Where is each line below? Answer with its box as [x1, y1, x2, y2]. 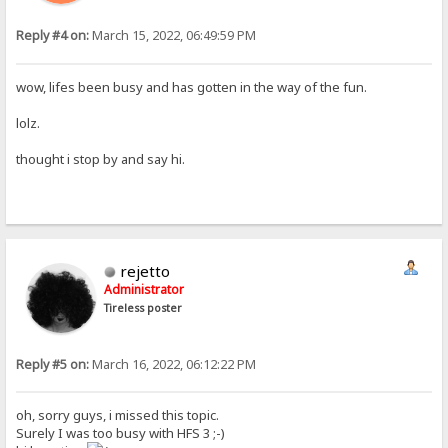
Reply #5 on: [16, 355, 90, 373]
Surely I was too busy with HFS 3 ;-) [16, 423, 226, 442]
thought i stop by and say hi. [16, 149, 186, 168]
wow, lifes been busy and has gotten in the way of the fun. [16, 77, 368, 96]
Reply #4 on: [16, 27, 90, 45]
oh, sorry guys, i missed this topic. [16, 405, 220, 424]
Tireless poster [104, 300, 183, 315]
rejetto [120, 260, 171, 281]
